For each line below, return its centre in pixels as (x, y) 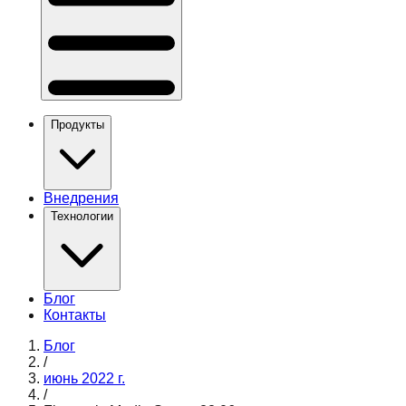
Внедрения (81, 198)
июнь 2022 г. (84, 379)
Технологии (82, 217)
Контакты (75, 315)
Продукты (77, 125)
